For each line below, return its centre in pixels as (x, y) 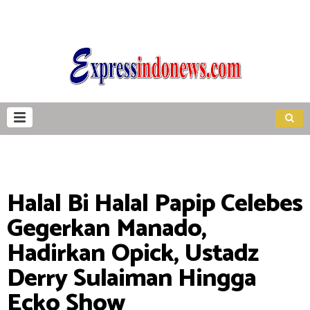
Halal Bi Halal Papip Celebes (155, 204)
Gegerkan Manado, (107, 229)
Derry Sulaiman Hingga (131, 279)
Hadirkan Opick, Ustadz (133, 254)
